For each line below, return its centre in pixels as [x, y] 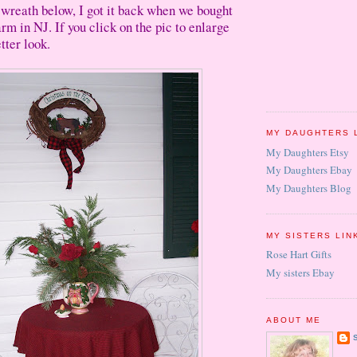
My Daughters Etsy [308, 153]
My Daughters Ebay [309, 170]
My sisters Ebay [300, 272]
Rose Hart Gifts [299, 255]
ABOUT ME [294, 320]
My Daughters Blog [309, 188]
